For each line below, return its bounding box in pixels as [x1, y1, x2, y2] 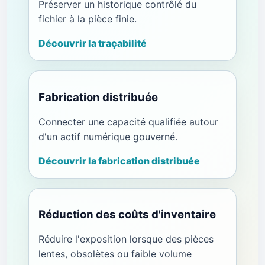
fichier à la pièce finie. [38, 13, 137, 25]
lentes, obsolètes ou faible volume [38, 247, 192, 260]
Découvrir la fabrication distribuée [38, 154, 200, 167]
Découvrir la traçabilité [38, 37, 147, 50]
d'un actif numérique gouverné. [38, 130, 177, 143]
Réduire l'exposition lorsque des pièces [38, 232, 214, 245]
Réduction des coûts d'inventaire [38, 208, 216, 222]
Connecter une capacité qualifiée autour [38, 115, 218, 128]
